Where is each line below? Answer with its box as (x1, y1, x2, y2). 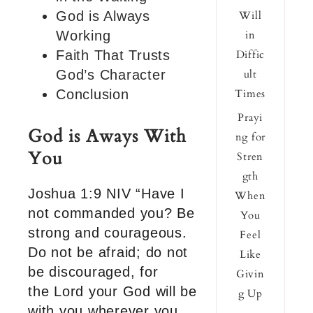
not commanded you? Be (28, 205, 195, 221)
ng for (235, 130, 266, 145)
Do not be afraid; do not (28, 245, 188, 261)
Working (56, 28, 111, 44)
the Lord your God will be (28, 284, 197, 300)
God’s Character (56, 67, 166, 83)
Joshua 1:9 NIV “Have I (28, 186, 185, 202)
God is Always (56, 8, 150, 24)
